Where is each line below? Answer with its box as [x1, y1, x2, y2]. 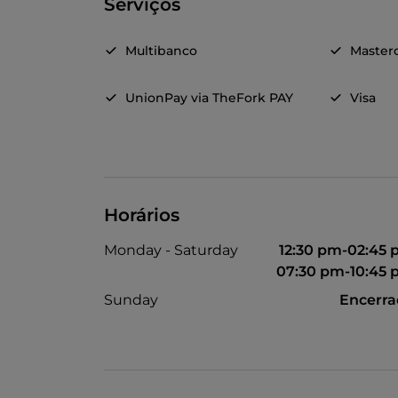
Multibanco [125, 43, 197, 60]
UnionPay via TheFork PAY [125, 90, 293, 107]
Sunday [104, 291, 158, 309]
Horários [104, 204, 179, 227]
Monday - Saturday [104, 242, 238, 259]
